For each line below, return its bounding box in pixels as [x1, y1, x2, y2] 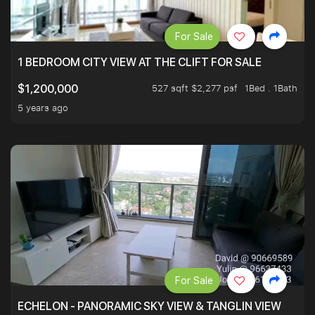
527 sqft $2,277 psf [152, 82, 238, 95]
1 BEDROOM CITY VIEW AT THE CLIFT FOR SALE [18, 56, 262, 70]
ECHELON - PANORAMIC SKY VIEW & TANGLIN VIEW [18, 300, 281, 314]
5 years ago [18, 101, 68, 115]
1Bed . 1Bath [245, 82, 297, 95]
